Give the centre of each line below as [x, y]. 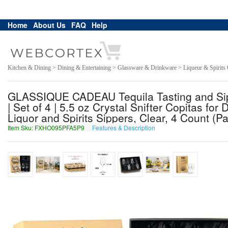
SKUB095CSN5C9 [183, 128]
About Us [49, 25]
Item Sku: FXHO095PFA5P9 [47, 128]
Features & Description [124, 128]
